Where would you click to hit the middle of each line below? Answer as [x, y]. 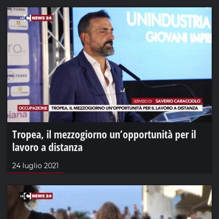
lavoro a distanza [47, 147]
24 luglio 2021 [35, 166]
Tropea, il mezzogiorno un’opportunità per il [104, 134]
